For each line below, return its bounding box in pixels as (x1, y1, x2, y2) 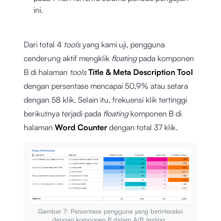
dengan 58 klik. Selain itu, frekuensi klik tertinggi (24, 95, 187, 105)
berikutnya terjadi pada (24, 109, 103, 119)
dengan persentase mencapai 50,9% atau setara (24, 81, 188, 91)
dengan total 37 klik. (107, 122, 178, 133)
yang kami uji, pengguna (82, 39, 165, 50)
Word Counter (55, 122, 107, 133)
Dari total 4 (24, 39, 64, 50)
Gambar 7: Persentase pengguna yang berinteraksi (37, 207, 183, 215)
